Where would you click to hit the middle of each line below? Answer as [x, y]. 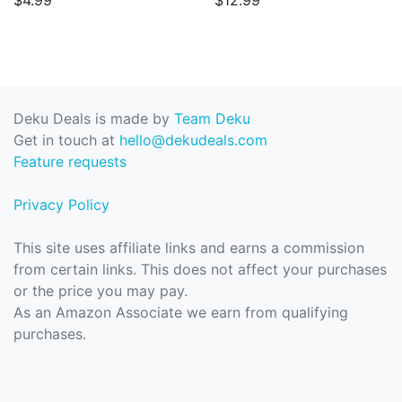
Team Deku [212, 119]
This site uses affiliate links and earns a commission [189, 248]
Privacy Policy [61, 205]
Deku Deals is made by [94, 119]
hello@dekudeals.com [193, 140]
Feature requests [70, 162]
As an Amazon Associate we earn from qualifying [181, 313]
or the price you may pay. [100, 291]
